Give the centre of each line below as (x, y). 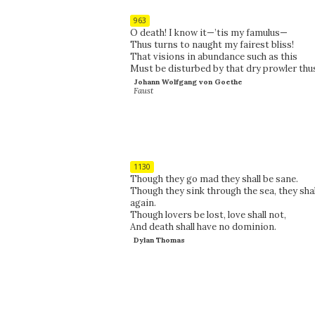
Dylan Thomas (159, 240)
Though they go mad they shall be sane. (214, 179)
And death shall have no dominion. (203, 226)
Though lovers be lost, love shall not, (208, 214)
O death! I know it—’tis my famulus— (208, 32)
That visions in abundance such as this (213, 56)
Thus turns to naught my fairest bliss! (212, 44)
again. (143, 202)
